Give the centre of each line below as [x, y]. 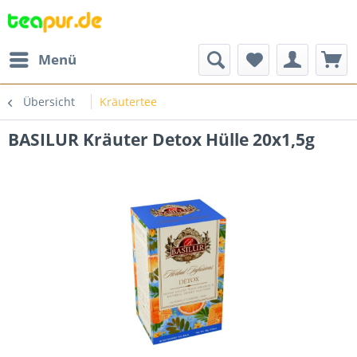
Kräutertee [128, 102]
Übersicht [49, 102]
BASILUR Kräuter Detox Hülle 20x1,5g [161, 139]
